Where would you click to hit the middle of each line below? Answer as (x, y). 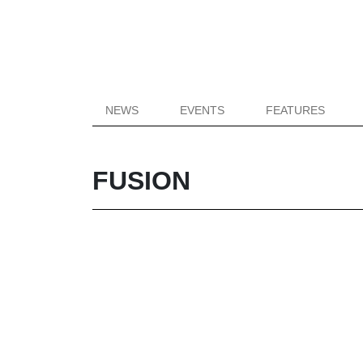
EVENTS (203, 110)
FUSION (141, 181)
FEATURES (296, 110)
